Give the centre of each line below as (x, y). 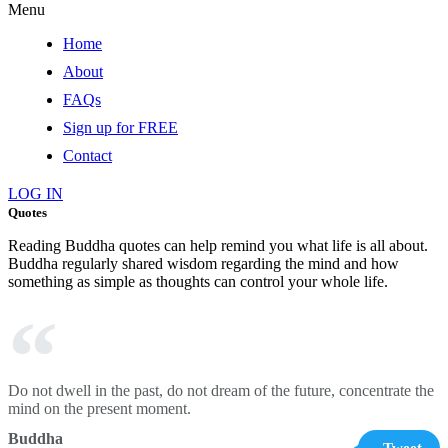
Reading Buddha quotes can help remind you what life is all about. (218, 245)
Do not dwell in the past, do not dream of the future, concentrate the (221, 390)
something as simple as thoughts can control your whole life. (198, 281)
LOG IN (35, 193)
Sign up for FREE (120, 127)
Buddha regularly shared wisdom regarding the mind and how (203, 263)
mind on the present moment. (99, 408)
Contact (87, 155)
